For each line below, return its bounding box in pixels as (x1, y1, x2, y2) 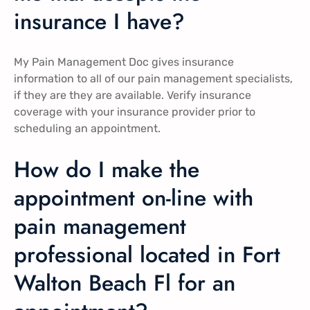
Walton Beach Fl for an (14, 266, 235, 299)
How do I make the (14, 153, 199, 185)
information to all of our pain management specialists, (14, 72, 293, 86)
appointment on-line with (14, 181, 253, 214)
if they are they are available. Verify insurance (14, 89, 251, 102)
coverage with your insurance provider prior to (14, 105, 255, 119)
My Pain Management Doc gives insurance (14, 55, 234, 69)
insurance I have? (14, 5, 185, 37)
